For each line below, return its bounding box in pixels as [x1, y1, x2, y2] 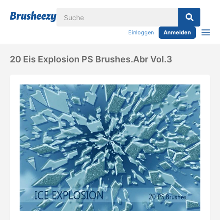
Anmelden [164, 29, 191, 36]
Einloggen [128, 29, 154, 36]
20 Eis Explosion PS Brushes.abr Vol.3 [10, 54, 172, 64]
